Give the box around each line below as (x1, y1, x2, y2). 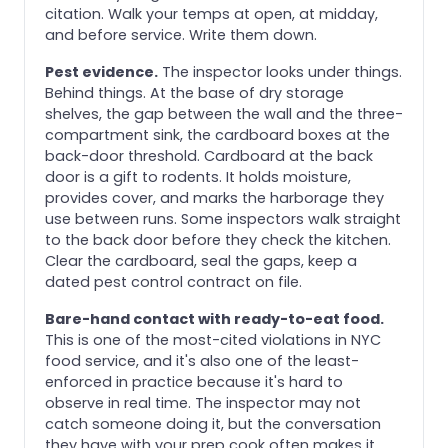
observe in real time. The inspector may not (45, 392, 361, 413)
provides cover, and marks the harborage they (45, 187, 384, 208)
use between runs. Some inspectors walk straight (45, 208, 401, 229)
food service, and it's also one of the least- (45, 350, 359, 371)
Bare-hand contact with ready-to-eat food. (45, 308, 384, 329)
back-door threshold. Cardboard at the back (45, 145, 373, 166)
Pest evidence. (45, 61, 158, 82)
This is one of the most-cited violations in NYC (45, 329, 381, 350)
